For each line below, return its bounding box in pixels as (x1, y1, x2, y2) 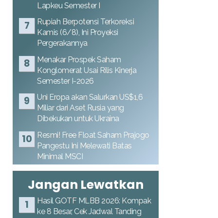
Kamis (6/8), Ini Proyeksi (37, 28, 118, 37)
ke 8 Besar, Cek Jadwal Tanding (37, 206, 141, 216)
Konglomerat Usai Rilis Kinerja (37, 65, 136, 75)
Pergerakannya (37, 38, 88, 48)
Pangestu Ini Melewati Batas (37, 141, 132, 150)
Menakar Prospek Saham (37, 54, 121, 64)
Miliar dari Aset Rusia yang (37, 103, 124, 112)
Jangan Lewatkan (28, 176, 144, 193)
